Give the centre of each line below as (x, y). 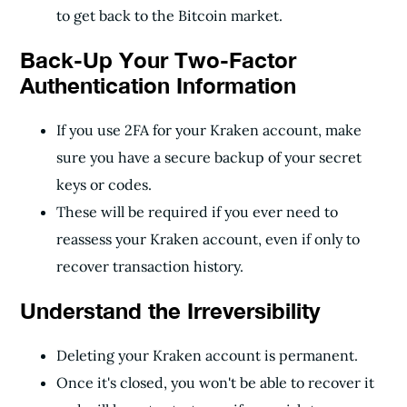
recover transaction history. (150, 266)
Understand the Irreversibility (170, 311)
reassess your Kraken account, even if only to (208, 239)
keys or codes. (106, 184)
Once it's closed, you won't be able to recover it (215, 382)
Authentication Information (158, 85)
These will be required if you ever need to (197, 212)
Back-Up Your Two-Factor (158, 60)
